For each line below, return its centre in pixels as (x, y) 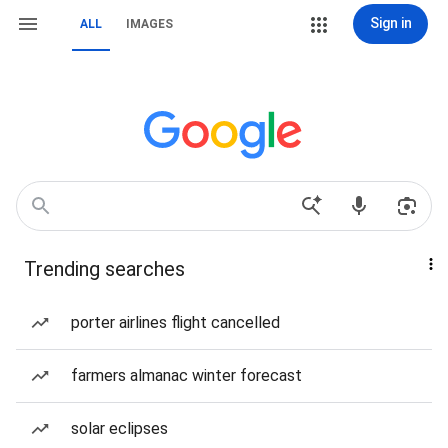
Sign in (390, 23)
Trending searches (104, 269)
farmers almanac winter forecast (186, 375)
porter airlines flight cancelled (175, 322)
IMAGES (149, 24)
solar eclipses (119, 428)
